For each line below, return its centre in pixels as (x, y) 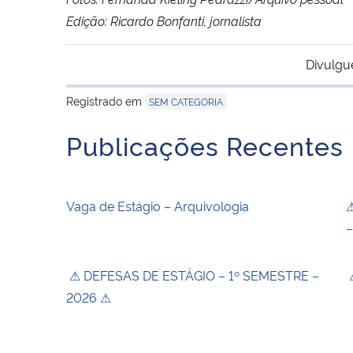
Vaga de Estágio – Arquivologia (158, 205)
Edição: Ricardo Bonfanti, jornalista (164, 20)
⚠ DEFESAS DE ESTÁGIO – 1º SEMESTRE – (193, 275)
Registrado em (106, 100)
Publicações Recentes (205, 145)
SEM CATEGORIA (186, 101)
